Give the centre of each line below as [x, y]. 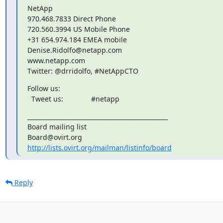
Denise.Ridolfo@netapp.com [74, 50]
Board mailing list [57, 126]
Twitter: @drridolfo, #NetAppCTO [83, 71]
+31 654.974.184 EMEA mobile [77, 39]
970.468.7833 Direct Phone [71, 18]
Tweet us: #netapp [105, 99]
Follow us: [44, 88]
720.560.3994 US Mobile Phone [78, 29]
